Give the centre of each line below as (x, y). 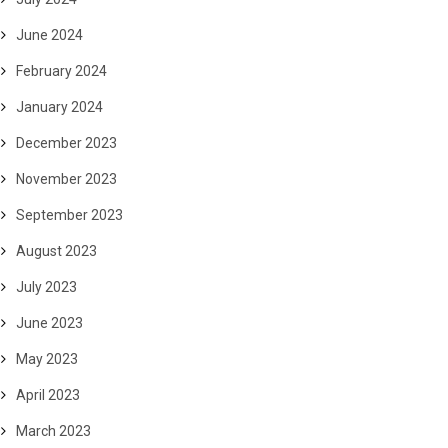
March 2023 (53, 431)
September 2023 (69, 215)
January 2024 (59, 107)
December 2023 (66, 143)
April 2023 (48, 395)
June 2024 (49, 35)
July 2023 (46, 287)
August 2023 (56, 251)
